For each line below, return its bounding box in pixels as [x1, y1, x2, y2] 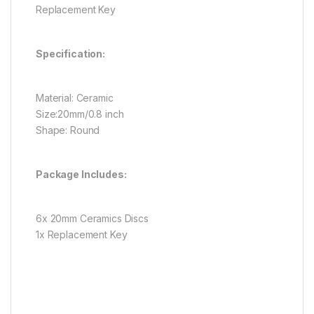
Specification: [36, 48, 106, 60]
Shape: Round [36, 124, 100, 137]
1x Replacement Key [36, 228, 128, 241]
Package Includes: [36, 168, 127, 181]
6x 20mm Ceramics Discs [36, 212, 149, 225]
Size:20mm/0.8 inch [36, 108, 124, 121]
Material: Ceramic [36, 92, 114, 104]
